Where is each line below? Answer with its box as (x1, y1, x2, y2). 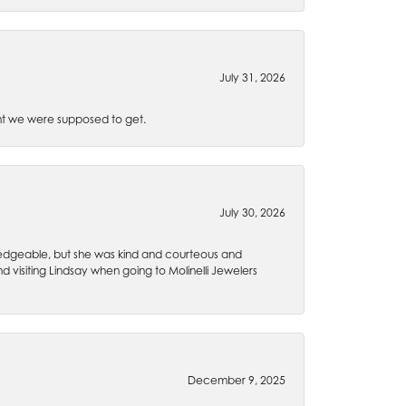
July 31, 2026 (219, 71, 285, 84)
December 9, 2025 (188, 373, 285, 387)
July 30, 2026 (219, 206, 285, 219)
